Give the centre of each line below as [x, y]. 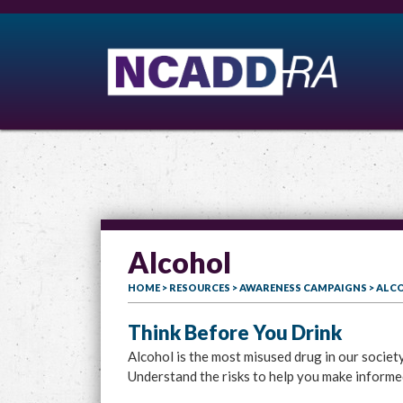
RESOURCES [200, 287]
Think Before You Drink [235, 332]
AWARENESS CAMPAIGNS [303, 287]
